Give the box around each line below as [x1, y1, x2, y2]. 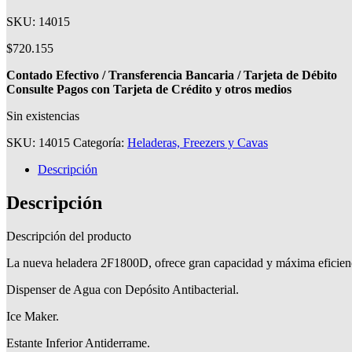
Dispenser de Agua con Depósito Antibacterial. [6, 282, 239, 296]
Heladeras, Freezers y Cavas [127, 135, 268, 149]
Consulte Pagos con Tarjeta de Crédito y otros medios [6, 82, 291, 96]
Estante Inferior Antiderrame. [6, 335, 150, 350]
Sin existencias [6, 108, 79, 123]
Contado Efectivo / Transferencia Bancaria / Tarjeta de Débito [6, 68, 337, 82]
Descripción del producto [6, 229, 131, 243]
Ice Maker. [6, 309, 59, 323]
